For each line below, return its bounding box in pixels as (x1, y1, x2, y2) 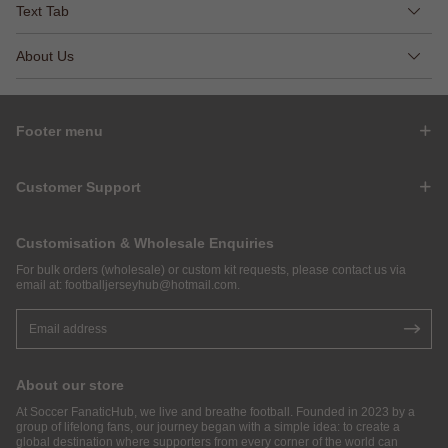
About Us (16, 47, 74, 64)
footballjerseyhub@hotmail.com (65, 277, 237, 292)
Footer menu (16, 122, 103, 139)
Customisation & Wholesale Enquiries (16, 234, 274, 251)
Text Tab (16, 2, 69, 19)
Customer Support (16, 178, 141, 195)
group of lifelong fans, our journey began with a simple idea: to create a (16, 419, 400, 434)
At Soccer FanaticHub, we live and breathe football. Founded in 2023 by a (16, 404, 415, 419)
